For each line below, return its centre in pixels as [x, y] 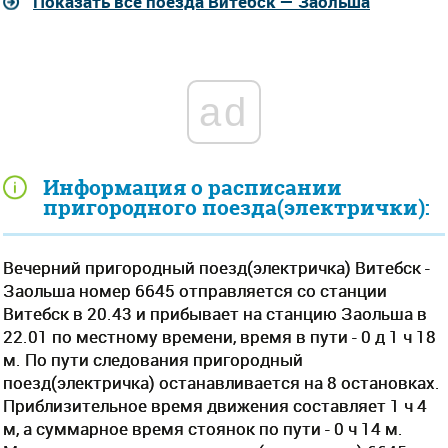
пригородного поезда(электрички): [236, 207]
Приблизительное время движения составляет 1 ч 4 [215, 405]
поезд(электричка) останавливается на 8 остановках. [221, 382]
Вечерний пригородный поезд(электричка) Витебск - [216, 267]
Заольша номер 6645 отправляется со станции [195, 290]
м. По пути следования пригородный [153, 359]
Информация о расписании [192, 187]
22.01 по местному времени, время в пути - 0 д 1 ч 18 [219, 336]
